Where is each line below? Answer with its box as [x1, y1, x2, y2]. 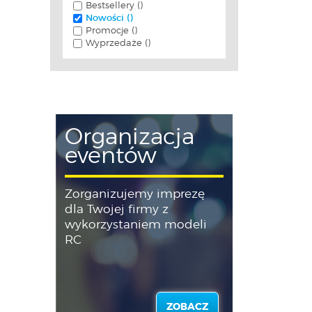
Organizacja [65, 126, 195, 149]
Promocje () [86, 26, 137, 36]
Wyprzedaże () [86, 39, 150, 49]
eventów [65, 145, 157, 168]
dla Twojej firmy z [65, 203, 169, 216]
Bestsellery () [86, 1, 143, 11]
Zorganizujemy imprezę [65, 188, 205, 201]
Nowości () [86, 14, 132, 24]
